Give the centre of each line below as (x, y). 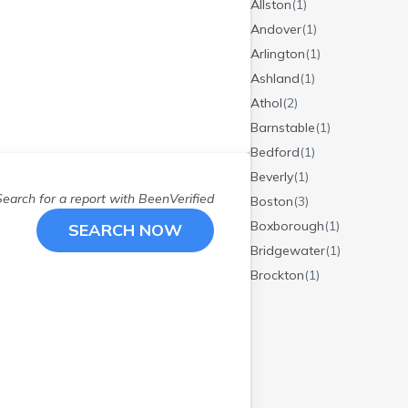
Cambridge (283, 349)
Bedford (275, 152)
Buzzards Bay (292, 324)
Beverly (272, 177)
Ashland (275, 78)
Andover (276, 29)
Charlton (276, 398)
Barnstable (283, 127)
